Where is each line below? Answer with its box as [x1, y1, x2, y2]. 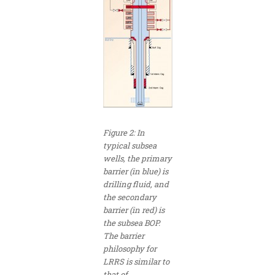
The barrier [103, 230, 144, 242]
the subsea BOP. [103, 217, 160, 229]
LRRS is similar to [103, 256, 169, 268]
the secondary [103, 192, 157, 203]
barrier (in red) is [103, 204, 165, 216]
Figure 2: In [103, 127, 145, 139]
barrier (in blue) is [103, 166, 168, 177]
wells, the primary [103, 153, 172, 165]
